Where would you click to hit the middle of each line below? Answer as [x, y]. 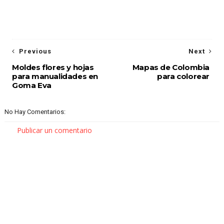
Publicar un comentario [54, 130]
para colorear [183, 76]
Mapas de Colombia [171, 67]
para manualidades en [55, 76]
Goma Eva [31, 85]
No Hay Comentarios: [35, 112]
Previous [35, 51]
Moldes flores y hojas [53, 67]
